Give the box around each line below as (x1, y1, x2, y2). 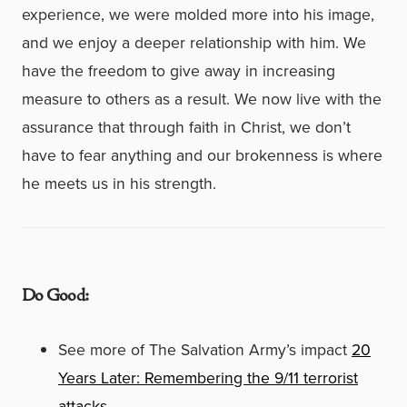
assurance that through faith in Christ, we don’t (22, 115, 351, 140)
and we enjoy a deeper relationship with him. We (22, 31, 366, 55)
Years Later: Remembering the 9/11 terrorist (58, 366, 358, 391)
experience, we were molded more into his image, (22, 3, 374, 27)
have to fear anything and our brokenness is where (22, 144, 382, 168)
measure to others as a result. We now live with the (22, 87, 382, 112)
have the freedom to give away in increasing (22, 59, 335, 84)
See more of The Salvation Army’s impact (58, 338, 352, 362)
